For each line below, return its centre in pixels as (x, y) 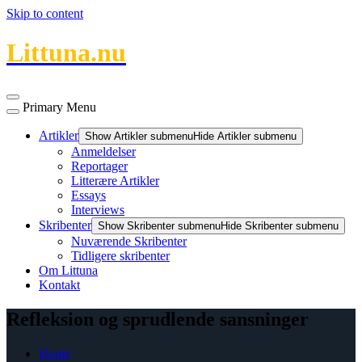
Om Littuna (68, 270)
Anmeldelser (103, 151)
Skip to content (45, 13)
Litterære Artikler (115, 180)
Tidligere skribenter (120, 255)
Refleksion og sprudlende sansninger (158, 319)
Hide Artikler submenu (245, 136)
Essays (88, 195)
